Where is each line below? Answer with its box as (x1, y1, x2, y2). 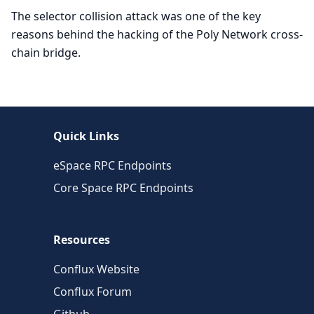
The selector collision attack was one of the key (11, 8, 261, 24)
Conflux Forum (53, 284, 132, 299)
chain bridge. (11, 45, 81, 60)
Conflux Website (53, 261, 139, 277)
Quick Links (53, 128, 119, 144)
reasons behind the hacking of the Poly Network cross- (11, 27, 303, 42)
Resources (53, 232, 110, 247)
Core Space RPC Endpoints (53, 180, 193, 196)
